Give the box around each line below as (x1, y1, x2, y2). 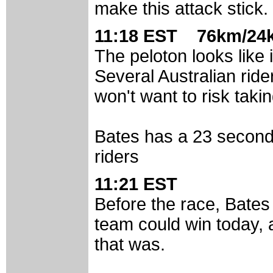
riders (94, 147, 139, 167)
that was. (94, 235, 165, 255)
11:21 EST (94, 174, 192, 194)
